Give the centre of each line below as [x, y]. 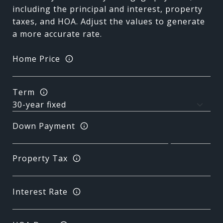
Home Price [36, 58]
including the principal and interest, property [108, 9]
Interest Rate [40, 191]
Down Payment [44, 126]
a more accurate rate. [57, 34]
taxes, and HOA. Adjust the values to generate [109, 21]
